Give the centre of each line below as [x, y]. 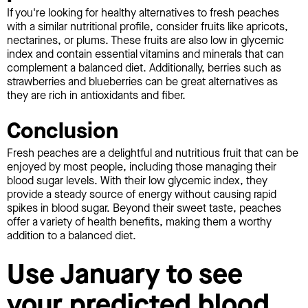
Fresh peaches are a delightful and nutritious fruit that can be [153, 153]
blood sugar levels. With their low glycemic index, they [137, 181]
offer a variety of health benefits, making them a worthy [139, 222]
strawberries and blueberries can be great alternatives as [142, 81]
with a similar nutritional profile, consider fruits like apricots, [147, 26]
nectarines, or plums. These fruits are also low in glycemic [145, 40]
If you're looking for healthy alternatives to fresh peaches [143, 12]
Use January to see [125, 274]
